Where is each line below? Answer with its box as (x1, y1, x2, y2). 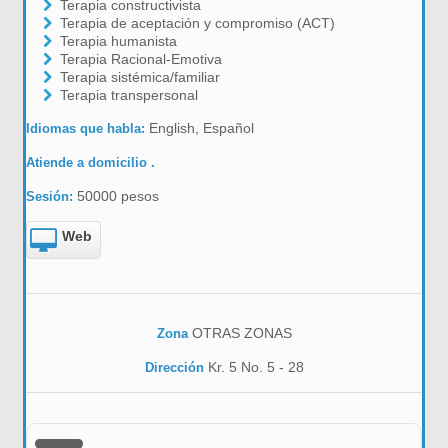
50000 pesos (77, 188, 160, 204)
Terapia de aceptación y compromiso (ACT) (59, 15, 335, 31)
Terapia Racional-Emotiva (59, 51, 222, 67)
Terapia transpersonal (59, 87, 198, 103)
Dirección (144, 360, 204, 375)
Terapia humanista (59, 33, 177, 49)
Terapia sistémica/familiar (59, 69, 220, 85)
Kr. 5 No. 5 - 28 (203, 359, 304, 375)
